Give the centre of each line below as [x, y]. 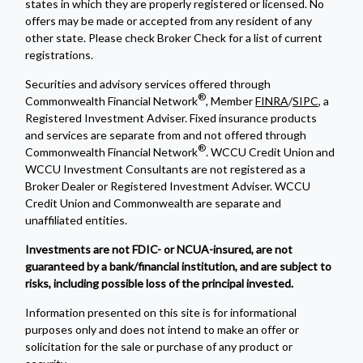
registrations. [60, 55]
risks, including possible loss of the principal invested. [160, 283]
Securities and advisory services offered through [148, 84]
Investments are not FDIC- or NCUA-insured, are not [159, 249]
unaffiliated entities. [77, 220]
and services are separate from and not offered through [166, 135]
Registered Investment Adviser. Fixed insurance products [171, 118]
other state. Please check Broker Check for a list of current [174, 38]
